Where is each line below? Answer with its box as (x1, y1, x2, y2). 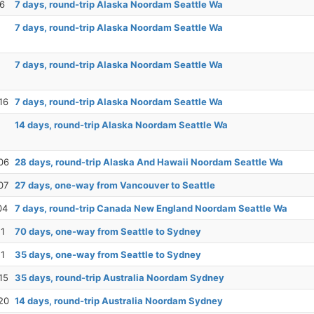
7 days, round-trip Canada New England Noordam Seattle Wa (15, 203, 287, 214)
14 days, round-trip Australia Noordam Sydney (15, 295, 223, 306)
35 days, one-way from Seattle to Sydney (15, 249, 201, 260)
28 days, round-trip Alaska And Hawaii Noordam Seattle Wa (15, 156, 283, 168)
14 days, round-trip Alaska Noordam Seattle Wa (15, 119, 228, 130)
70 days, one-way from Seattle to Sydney (15, 226, 201, 237)
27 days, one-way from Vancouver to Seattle (15, 179, 215, 191)
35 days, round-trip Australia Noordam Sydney (15, 272, 224, 283)
